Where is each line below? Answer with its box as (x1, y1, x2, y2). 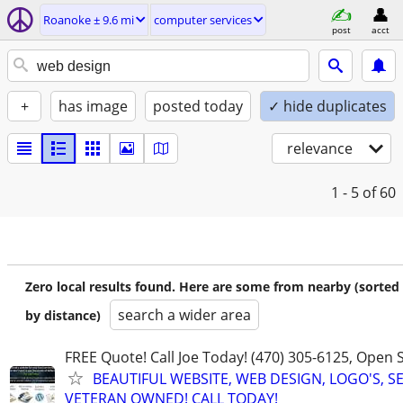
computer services (154, 12, 252, 28)
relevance (287, 139, 353, 158)
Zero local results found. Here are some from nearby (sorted (25, 278, 399, 295)
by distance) (25, 307, 101, 324)
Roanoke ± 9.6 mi (43, 12, 134, 28)
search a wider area (118, 305, 251, 325)
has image (58, 96, 128, 116)
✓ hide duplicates (268, 96, 387, 116)
